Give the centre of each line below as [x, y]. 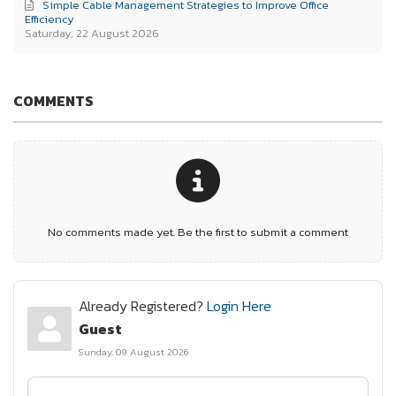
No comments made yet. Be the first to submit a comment [198, 232]
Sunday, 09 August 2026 [133, 351]
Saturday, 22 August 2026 [92, 34]
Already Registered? [142, 305]
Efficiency [50, 19]
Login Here [239, 305]
